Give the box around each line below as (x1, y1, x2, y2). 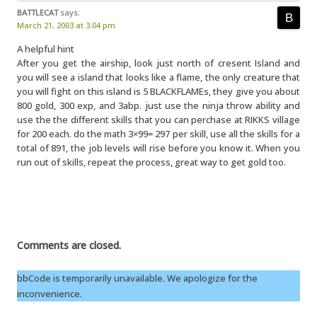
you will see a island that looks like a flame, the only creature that (17, 71, 300, 83)
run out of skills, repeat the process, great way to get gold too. (17, 156, 286, 168)
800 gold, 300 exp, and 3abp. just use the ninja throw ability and (17, 99, 300, 112)
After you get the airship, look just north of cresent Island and (17, 57, 300, 69)
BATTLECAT (17, 7, 58, 18)
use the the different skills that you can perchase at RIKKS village (17, 113, 300, 126)
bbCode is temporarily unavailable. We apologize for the (17, 272, 258, 284)
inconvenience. (17, 287, 82, 300)
